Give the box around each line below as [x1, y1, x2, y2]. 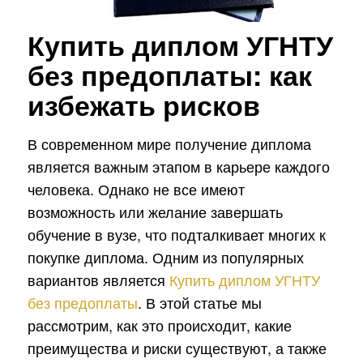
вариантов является [27, 268, 169, 290]
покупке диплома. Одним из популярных [27, 246, 304, 267]
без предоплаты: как [27, 54, 312, 94]
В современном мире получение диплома [27, 132, 311, 154]
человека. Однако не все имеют [27, 177, 245, 199]
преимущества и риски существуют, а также [27, 336, 327, 358]
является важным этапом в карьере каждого [27, 155, 330, 177]
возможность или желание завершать [27, 200, 283, 222]
